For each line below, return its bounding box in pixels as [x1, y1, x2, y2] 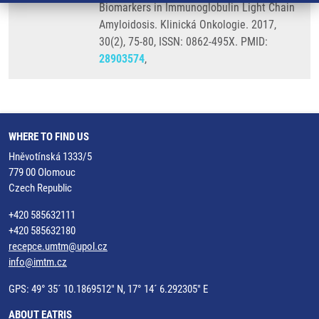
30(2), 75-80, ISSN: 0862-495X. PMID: [99, 35, 268, 48]
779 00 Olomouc [9, 166, 75, 179]
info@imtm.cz [9, 256, 67, 268]
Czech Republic [9, 182, 72, 194]
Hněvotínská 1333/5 [9, 150, 92, 163]
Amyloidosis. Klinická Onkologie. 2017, [99, 18, 276, 31]
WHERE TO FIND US [9, 130, 89, 143]
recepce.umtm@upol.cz [9, 240, 108, 253]
